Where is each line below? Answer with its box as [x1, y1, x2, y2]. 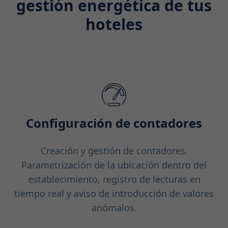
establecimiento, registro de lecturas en [27, 173, 201, 186]
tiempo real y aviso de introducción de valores [14, 187, 214, 200]
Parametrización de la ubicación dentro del [21, 159, 207, 172]
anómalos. [91, 202, 137, 214]
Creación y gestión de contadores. [40, 145, 188, 157]
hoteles [85, 14, 142, 35]
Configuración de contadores [26, 115, 202, 132]
